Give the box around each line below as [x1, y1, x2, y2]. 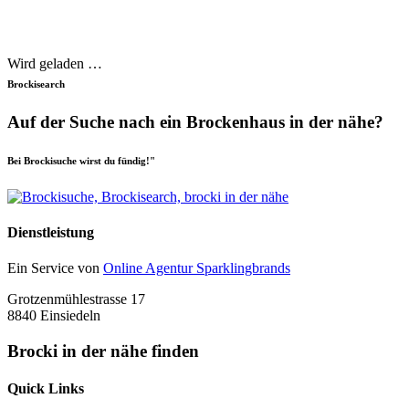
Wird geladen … [7, 55, 102, 71]
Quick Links [7, 381, 84, 397]
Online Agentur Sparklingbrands [103, 260, 290, 277]
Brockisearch [7, 78, 65, 89]
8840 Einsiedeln [7, 308, 100, 324]
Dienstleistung [7, 224, 94, 240]
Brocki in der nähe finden [7, 341, 199, 361]
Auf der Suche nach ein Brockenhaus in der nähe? [7, 111, 383, 131]
